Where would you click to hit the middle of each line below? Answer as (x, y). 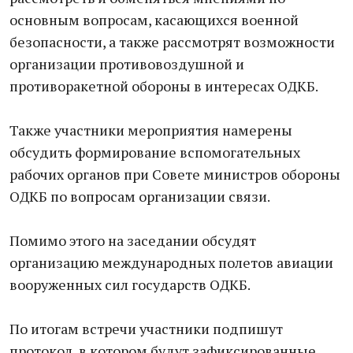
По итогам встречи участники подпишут (146, 329)
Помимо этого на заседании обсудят (133, 240)
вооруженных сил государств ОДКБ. (130, 284)
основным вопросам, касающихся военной (154, 20)
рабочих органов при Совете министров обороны (175, 174)
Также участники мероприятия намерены (151, 130)
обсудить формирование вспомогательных (155, 152)
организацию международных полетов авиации (171, 262)
